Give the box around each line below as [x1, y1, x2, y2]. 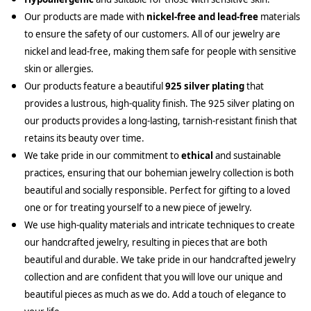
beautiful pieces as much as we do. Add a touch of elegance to [24, 287, 286, 301]
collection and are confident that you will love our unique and [24, 270, 283, 283]
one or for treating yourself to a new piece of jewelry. [24, 201, 252, 214]
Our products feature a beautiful [24, 79, 165, 92]
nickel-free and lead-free [146, 10, 258, 23]
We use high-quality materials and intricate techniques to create [24, 218, 295, 231]
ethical [181, 149, 213, 162]
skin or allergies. [24, 62, 94, 75]
